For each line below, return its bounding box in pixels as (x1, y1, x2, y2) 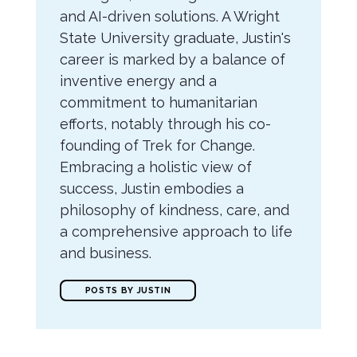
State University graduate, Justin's (59, 29, 291, 46)
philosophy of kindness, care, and (59, 202, 289, 218)
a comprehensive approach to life (59, 223, 292, 240)
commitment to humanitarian (59, 94, 257, 111)
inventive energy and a (59, 73, 217, 89)
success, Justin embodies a (59, 180, 244, 197)
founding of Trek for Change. (59, 137, 255, 154)
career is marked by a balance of (59, 51, 285, 68)
